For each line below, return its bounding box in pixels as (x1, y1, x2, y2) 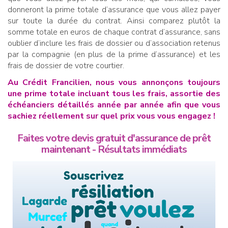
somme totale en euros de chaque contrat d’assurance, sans (8, 26, 220, 38)
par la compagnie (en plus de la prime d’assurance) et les (8, 49, 220, 61)
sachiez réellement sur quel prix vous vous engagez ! (8, 110, 215, 122)
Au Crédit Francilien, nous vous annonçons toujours (8, 77, 220, 89)
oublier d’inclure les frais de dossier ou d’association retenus (8, 38, 220, 49)
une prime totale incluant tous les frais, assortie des (8, 88, 220, 100)
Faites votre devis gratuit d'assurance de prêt (17, 131, 211, 146)
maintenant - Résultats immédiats (41, 142, 187, 157)
